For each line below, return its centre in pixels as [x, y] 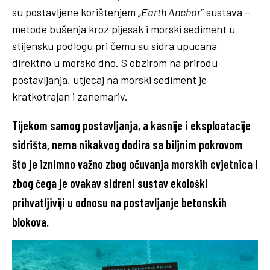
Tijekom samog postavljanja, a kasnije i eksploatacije [131, 126]
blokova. [30, 222]
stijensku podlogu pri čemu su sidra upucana [115, 46]
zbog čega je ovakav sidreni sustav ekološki [110, 184]
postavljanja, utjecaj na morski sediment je [109, 80]
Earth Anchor [171, 12]
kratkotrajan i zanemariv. [70, 97]
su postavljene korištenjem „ [77, 12]
